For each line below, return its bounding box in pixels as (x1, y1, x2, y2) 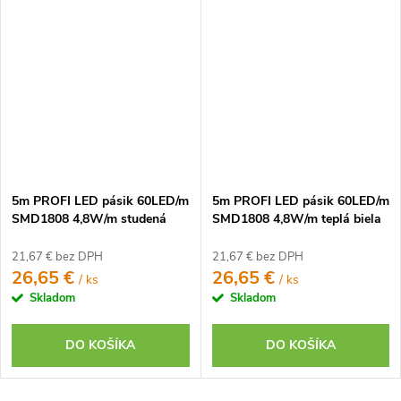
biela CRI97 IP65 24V (12, 228, 134, 245)
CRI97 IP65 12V (211, 228, 303, 245)
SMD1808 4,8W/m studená (12, 210, 166, 227)
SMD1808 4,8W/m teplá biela (211, 210, 381, 227)
